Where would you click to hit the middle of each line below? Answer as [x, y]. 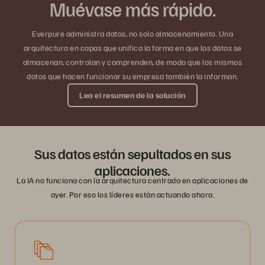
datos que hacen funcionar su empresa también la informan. [132, 76]
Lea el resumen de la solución [132, 95]
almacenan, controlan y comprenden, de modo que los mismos [132, 62]
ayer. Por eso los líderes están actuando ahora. [132, 195]
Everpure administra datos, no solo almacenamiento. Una [132, 34]
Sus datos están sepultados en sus [132, 153]
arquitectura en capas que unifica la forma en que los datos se [132, 48]
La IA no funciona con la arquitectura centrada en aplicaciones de [132, 180]
